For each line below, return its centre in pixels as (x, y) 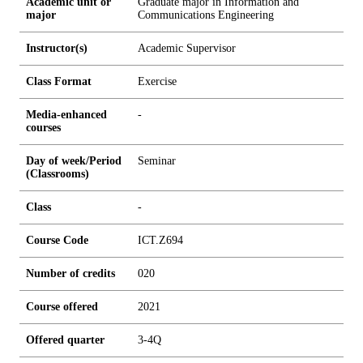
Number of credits (70, 273)
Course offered (62, 307)
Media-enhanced (66, 115)
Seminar (157, 161)
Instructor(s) (57, 48)
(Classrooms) (58, 174)
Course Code (57, 240)
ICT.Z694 (160, 240)
